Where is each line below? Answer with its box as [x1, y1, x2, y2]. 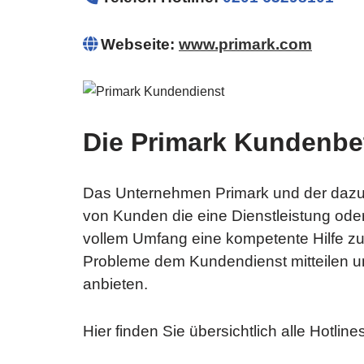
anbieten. [83, 275, 148, 292]
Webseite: [101, 36, 179, 53]
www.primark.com [179, 36, 312, 53]
